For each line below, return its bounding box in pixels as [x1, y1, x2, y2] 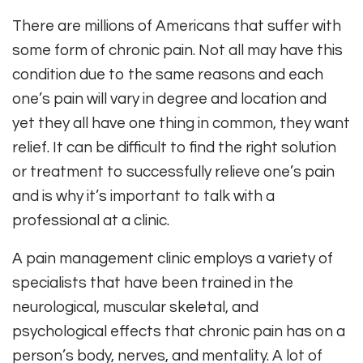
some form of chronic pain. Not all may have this [12, 42, 343, 59]
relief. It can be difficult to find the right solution [12, 139, 336, 156]
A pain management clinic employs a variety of [12, 250, 333, 267]
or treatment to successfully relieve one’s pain [12, 164, 335, 181]
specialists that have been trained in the [12, 275, 293, 292]
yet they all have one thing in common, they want [12, 115, 350, 132]
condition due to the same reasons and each [12, 66, 323, 83]
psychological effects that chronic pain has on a [12, 323, 345, 340]
